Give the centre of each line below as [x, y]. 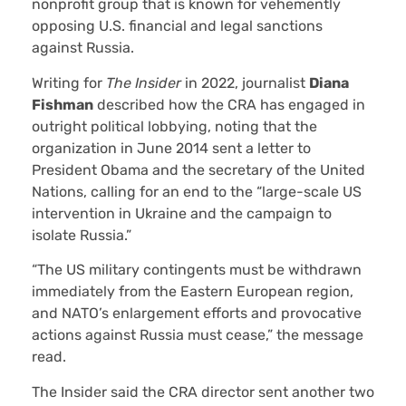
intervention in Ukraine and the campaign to [182, 213]
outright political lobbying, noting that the [174, 126]
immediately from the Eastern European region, [193, 292]
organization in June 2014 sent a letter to [171, 148]
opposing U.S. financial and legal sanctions [177, 26]
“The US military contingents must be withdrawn [197, 270]
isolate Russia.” [82, 235]
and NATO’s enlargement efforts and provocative [197, 314]
